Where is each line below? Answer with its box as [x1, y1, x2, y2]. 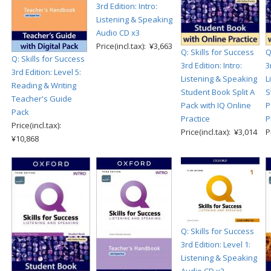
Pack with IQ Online [181, 99, 251, 111]
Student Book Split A [181, 86, 255, 97]
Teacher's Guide [11, 93, 72, 104]
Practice [181, 113, 210, 124]
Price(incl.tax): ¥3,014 [181, 126, 257, 137]
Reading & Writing [11, 79, 76, 91]
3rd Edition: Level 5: [11, 66, 81, 77]
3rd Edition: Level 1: [181, 238, 250, 250]
